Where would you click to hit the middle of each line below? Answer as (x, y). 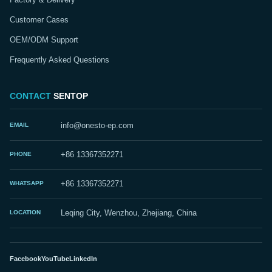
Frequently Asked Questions (59, 60)
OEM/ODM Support (44, 40)
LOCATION (25, 212)
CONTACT (30, 96)
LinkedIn (83, 258)
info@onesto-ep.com (97, 125)
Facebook (25, 258)
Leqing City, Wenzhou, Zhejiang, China (129, 213)
